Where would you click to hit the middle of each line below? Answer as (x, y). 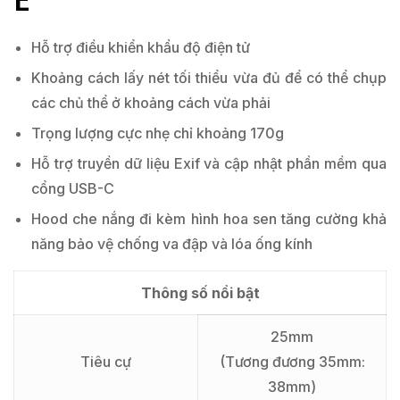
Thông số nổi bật (200, 293)
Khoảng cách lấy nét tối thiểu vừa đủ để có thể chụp (209, 78)
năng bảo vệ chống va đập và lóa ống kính (172, 244)
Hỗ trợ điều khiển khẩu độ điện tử (141, 48)
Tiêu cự (106, 362)
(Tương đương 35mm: (292, 362)
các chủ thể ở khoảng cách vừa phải (151, 103)
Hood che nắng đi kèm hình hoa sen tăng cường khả (209, 219)
